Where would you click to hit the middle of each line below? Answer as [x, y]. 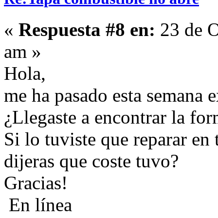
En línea [38, 205]
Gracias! [36, 183]
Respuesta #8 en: [87, 30]
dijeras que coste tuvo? [91, 161]
